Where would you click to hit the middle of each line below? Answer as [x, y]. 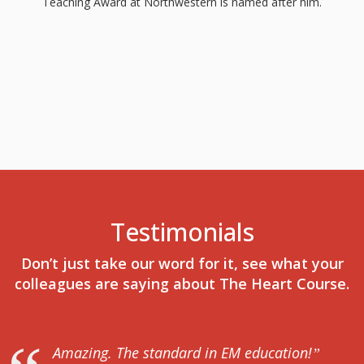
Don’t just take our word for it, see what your [182, 264]
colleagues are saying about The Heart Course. [182, 284]
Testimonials [182, 232]
